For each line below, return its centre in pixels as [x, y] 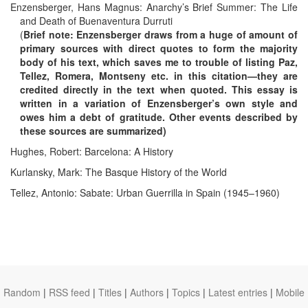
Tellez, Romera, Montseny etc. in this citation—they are [159, 75]
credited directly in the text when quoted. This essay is [159, 89]
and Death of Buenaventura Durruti [96, 20]
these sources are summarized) [93, 130]
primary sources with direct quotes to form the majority [159, 48]
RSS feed [69, 292]
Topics [186, 292]
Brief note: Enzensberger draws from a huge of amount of [161, 34]
